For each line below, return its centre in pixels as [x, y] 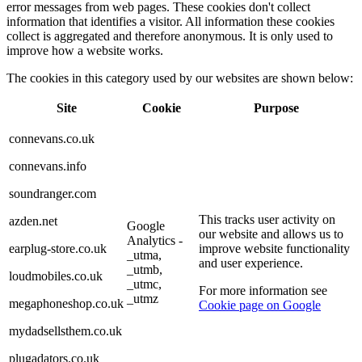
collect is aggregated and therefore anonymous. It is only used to [170, 36]
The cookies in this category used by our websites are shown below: [180, 78]
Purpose [276, 107]
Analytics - [155, 240]
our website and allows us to [271, 234]
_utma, [144, 255]
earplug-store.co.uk [58, 248]
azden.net [33, 221]
